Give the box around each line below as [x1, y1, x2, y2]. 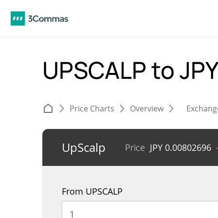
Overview [130, 103, 163, 114]
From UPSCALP [62, 185, 123, 197]
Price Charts [70, 103, 114, 114]
